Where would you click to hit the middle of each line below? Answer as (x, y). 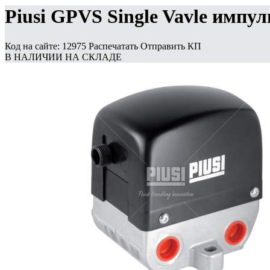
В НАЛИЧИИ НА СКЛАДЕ (63, 57)
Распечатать (115, 46)
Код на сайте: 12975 (46, 46)
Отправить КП (171, 46)
